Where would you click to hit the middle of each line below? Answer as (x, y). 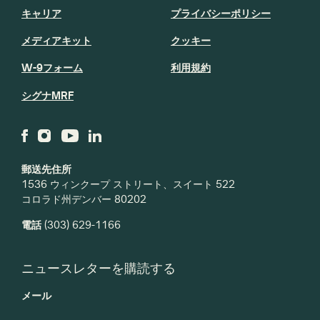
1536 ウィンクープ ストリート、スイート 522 (128, 184)
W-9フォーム (52, 68)
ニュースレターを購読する (99, 268)
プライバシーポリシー (221, 13)
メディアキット (56, 40)
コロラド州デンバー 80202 (84, 199)
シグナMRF (47, 95)
